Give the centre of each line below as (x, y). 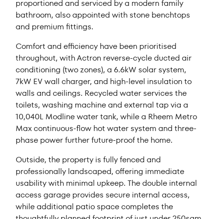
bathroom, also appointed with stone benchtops (103, 15)
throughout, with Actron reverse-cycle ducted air (104, 58)
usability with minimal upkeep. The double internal (107, 183)
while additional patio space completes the (95, 207)
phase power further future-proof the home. (94, 140)
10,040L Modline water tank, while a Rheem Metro (107, 117)
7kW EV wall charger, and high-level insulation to (104, 82)
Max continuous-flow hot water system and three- (106, 129)
